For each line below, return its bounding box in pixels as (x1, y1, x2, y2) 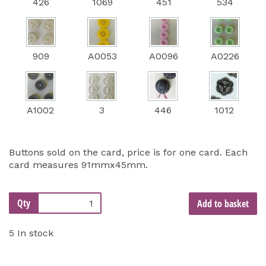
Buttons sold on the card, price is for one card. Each (9, 147, 248, 159)
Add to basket (197, 197, 249, 211)
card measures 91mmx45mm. (9, 159, 148, 171)
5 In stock (9, 227, 53, 239)
